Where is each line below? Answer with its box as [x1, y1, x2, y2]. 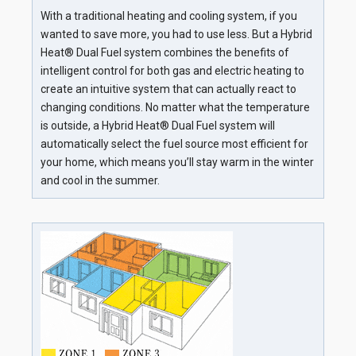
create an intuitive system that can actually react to [41, 83, 296, 96]
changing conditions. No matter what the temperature [41, 101, 310, 114]
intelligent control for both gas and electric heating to [41, 64, 304, 78]
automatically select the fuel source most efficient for [41, 137, 308, 151]
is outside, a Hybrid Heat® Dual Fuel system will [41, 119, 275, 133]
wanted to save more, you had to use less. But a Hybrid [41, 28, 312, 41]
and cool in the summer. [41, 174, 160, 188]
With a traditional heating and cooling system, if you [41, 10, 297, 23]
